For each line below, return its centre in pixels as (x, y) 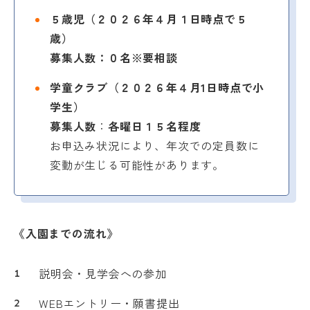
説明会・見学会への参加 (103, 273)
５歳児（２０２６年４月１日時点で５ (149, 18)
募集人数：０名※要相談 (114, 57)
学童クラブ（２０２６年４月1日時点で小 (157, 87)
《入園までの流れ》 (66, 233)
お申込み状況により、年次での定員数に (155, 145)
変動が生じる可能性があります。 (137, 164)
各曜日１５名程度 (155, 126)
